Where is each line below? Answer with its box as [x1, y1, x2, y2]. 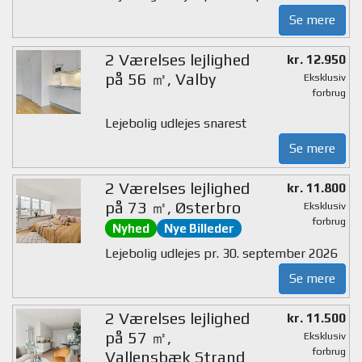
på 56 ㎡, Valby [104, 69, 216, 88]
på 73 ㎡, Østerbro [104, 198, 241, 217]
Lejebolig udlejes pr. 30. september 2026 [104, 245, 338, 261]
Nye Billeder [163, 221, 234, 235]
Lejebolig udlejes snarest [104, 116, 246, 131]
